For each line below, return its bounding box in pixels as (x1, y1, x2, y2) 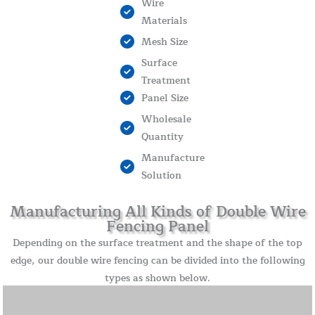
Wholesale (141, 110, 191, 127)
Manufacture (141, 149, 205, 166)
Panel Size (141, 89, 188, 106)
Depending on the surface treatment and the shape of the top (13, 234, 302, 251)
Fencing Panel (106, 214, 209, 239)
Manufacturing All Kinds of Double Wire (9, 199, 306, 224)
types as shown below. (105, 269, 210, 286)
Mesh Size (141, 33, 188, 50)
